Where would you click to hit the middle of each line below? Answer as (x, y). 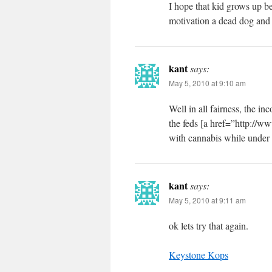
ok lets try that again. (209, 226)
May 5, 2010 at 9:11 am (207, 200)
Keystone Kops (199, 255)
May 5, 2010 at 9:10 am (207, 83)
